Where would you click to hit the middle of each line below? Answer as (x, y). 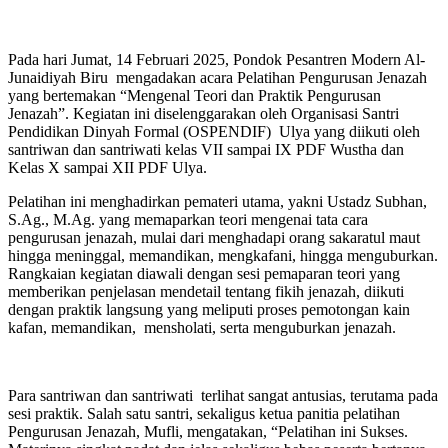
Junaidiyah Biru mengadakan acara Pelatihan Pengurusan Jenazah (217, 77)
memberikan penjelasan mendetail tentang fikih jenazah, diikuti (206, 291)
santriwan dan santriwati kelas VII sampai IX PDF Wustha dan (206, 149)
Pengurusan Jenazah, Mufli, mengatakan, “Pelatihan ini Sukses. (208, 431)
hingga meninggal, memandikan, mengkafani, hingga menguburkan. (223, 255)
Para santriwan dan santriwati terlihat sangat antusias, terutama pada (223, 395)
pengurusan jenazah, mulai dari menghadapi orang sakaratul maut (214, 237)
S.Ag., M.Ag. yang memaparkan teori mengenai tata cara (188, 219)
